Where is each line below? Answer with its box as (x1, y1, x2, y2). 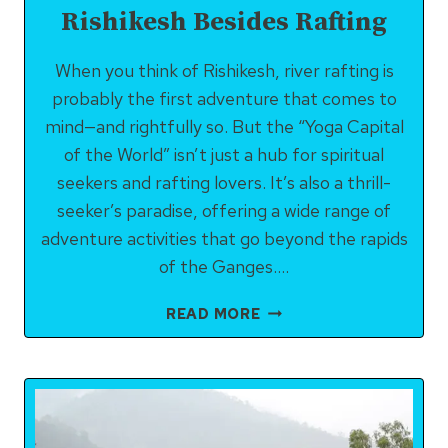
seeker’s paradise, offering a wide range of (57, 199, 391, 222)
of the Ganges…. (159, 255, 289, 278)
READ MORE (165, 304, 261, 323)
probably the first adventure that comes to (51, 87, 397, 110)
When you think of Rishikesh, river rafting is (54, 59, 394, 82)
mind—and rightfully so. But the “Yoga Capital (44, 115, 404, 138)
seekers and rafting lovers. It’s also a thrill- (57, 171, 391, 194)
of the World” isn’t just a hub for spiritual (64, 143, 384, 166)
